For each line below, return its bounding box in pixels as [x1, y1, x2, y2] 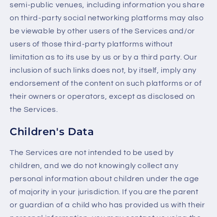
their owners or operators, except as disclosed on [10, 93, 195, 101]
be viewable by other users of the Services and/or [10, 27, 195, 35]
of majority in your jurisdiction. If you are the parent [10, 188, 199, 196]
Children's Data [10, 125, 94, 138]
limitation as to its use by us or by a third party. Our [10, 53, 198, 62]
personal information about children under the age [10, 175, 199, 183]
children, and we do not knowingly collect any [10, 162, 179, 170]
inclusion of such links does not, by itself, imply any [10, 66, 197, 75]
